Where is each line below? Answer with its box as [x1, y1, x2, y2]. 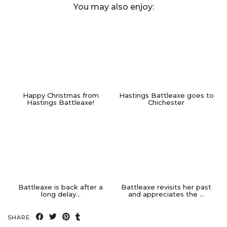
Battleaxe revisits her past [121, 183, 212, 192]
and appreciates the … [128, 190, 205, 199]
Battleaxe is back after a [18, 183, 103, 192]
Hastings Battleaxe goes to [119, 91, 214, 99]
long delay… [41, 190, 81, 199]
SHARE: [8, 214, 33, 221]
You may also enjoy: [73, 2, 154, 12]
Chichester [148, 98, 185, 106]
